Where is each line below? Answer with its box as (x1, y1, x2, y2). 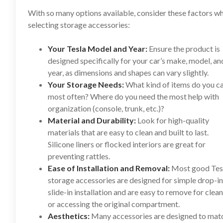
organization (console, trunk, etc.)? (48, 104, 164, 113)
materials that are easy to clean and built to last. (48, 127, 209, 137)
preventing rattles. (48, 151, 110, 161)
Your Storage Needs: (48, 80, 124, 89)
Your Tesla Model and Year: (48, 44, 147, 53)
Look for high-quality (136, 115, 209, 125)
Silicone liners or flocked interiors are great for (48, 139, 206, 149)
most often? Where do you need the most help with (48, 92, 219, 101)
